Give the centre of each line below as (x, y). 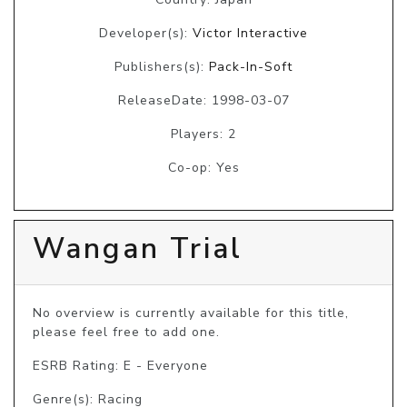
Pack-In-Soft (251, 66)
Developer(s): (146, 33)
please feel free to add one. (126, 332)
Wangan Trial (138, 248)
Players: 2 (203, 134)
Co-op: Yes (203, 167)
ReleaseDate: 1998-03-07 (203, 100)
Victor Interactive (250, 33)
